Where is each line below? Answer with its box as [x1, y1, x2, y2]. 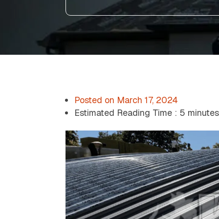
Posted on [74, 94, 115, 106]
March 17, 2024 [114, 94, 178, 106]
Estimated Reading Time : [74, 107, 177, 118]
